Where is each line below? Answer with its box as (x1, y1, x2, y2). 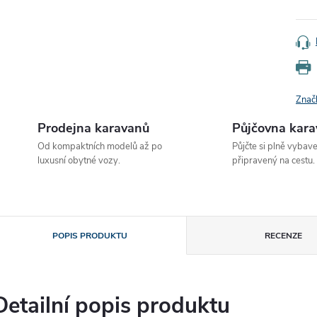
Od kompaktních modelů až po (38, 140, 162, 153)
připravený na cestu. (231, 154, 315, 167)
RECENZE (265, 230, 303, 241)
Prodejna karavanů (38, 120, 149, 137)
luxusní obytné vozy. (38, 154, 120, 167)
